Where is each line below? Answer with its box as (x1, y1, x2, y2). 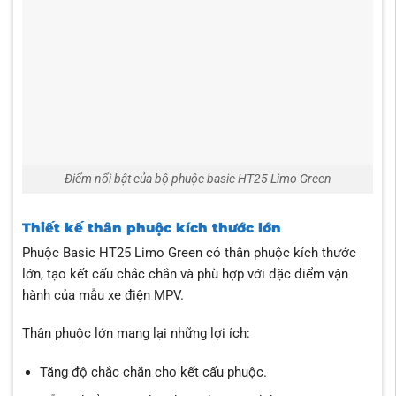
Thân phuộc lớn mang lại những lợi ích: (21, 325, 250, 342)
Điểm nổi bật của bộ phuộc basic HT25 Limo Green (64, 171, 331, 187)
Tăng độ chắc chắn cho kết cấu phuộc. (39, 364, 267, 381)
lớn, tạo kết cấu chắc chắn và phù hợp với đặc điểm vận (21, 265, 348, 282)
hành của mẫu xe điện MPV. (21, 286, 184, 303)
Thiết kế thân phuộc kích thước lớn (21, 219, 281, 237)
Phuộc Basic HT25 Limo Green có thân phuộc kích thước (21, 244, 356, 261)
